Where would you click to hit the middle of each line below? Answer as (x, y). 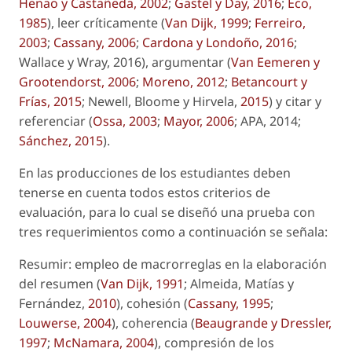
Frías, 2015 (50, 101)
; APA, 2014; (268, 121)
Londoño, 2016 (250, 42)
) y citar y (295, 101)
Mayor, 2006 (199, 121)
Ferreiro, (280, 22)
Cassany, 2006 (95, 42)
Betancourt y (269, 81)
